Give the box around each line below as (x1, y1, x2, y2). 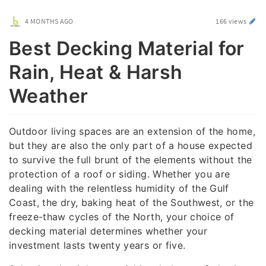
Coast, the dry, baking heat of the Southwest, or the (9, 196, 254, 208)
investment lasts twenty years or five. (9, 239, 186, 251)
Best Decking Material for (9, 37, 245, 61)
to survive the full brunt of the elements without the (9, 153, 252, 166)
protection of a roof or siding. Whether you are (9, 167, 230, 180)
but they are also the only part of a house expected (9, 139, 252, 151)
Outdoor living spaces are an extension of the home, (9, 125, 255, 137)
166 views (216, 17, 248, 26)
